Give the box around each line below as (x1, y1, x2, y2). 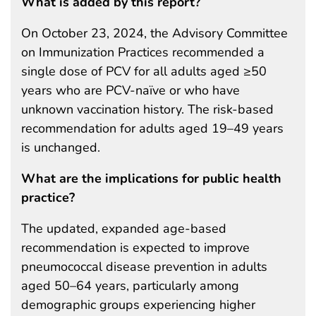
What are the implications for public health (21, 169, 281, 187)
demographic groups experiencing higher (21, 296, 255, 313)
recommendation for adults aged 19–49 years (21, 119, 284, 137)
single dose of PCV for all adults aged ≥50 (21, 62, 267, 80)
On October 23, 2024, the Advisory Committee (21, 24, 288, 42)
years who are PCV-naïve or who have (21, 81, 240, 99)
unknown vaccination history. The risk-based (21, 100, 274, 118)
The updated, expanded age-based (21, 219, 226, 237)
